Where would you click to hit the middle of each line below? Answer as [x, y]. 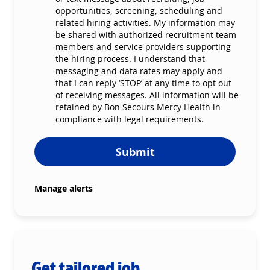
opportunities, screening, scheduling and [139, 10]
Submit [135, 152]
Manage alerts [64, 188]
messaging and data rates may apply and [139, 71]
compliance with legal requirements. [130, 119]
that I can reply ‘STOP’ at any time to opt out [143, 83]
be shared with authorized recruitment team [146, 34]
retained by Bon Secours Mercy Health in [138, 107]
